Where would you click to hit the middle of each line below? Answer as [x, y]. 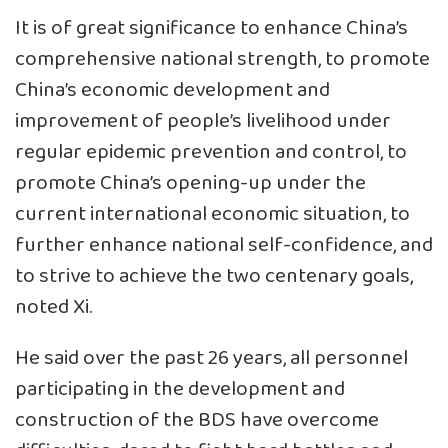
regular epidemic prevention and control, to [211, 152]
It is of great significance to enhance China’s [211, 28]
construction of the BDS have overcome [197, 420]
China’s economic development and [172, 90]
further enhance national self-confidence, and [224, 245]
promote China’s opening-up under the [190, 183]
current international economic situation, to [212, 214]
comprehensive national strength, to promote [222, 59]
